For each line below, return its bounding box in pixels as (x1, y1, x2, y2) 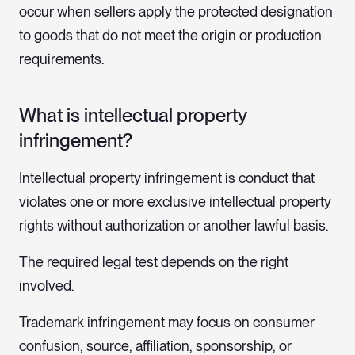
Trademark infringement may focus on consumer (19, 314, 315, 331)
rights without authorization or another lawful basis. (19, 217, 328, 235)
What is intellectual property (19, 104, 246, 128)
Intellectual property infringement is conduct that (19, 170, 315, 187)
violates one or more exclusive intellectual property (19, 193, 331, 211)
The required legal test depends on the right (19, 254, 288, 271)
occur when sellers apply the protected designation (19, 3, 333, 21)
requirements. (19, 51, 104, 68)
